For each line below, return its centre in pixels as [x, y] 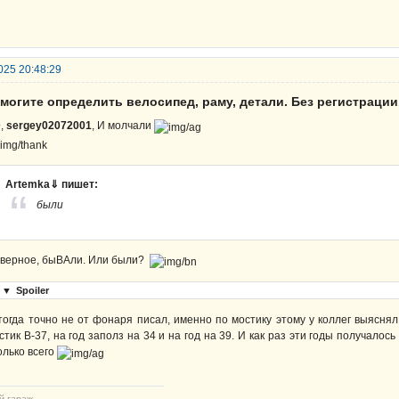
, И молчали [123, 125]
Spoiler [33, 291]
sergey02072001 [49, 125]
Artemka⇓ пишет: [52, 184]
